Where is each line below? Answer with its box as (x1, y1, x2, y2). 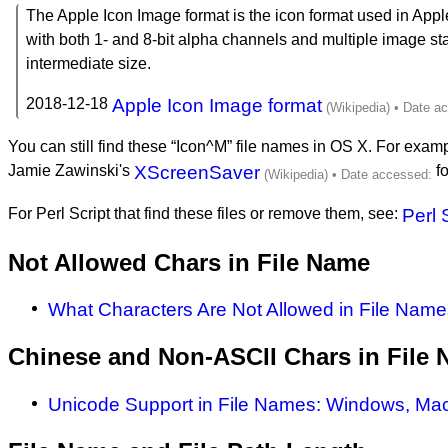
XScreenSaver (134, 161, 260, 183)
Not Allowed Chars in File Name (8, 248, 370, 276)
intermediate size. (26, 54, 151, 72)
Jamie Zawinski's (8, 161, 134, 179)
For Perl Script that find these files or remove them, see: (8, 204, 402, 222)
